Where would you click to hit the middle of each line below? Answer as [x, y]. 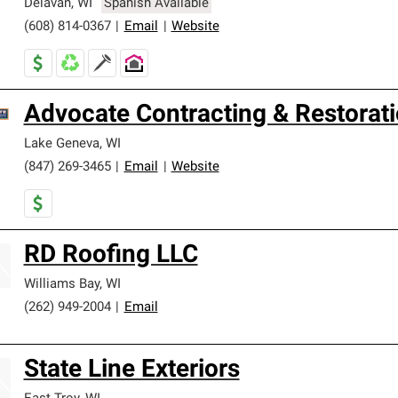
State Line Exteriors [131, 370]
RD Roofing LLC [111, 256]
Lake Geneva [61, 144]
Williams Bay [61, 285]
